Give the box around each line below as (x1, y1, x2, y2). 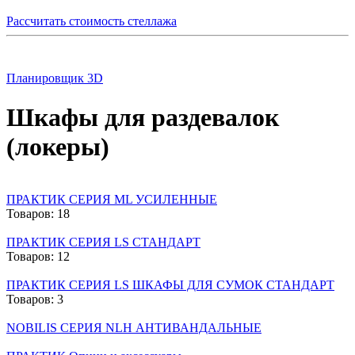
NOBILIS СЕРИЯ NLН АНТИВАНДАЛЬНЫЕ (6, 320, 261, 334)
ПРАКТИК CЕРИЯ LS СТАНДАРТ (6, 235, 200, 249)
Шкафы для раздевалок (6, 102, 279, 132)
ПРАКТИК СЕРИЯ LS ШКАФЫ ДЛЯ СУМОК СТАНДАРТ (6, 277, 334, 292)
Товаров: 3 (6, 292, 63, 306)
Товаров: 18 (6, 206, 70, 220)
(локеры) (6, 132, 109, 161)
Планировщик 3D (6, 71, 103, 86)
